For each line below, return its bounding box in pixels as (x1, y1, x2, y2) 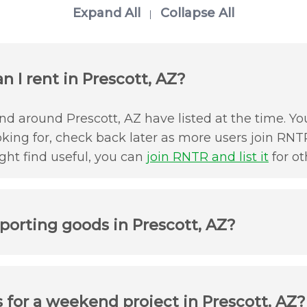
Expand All (73, 5, 140, 21)
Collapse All (160, 5, 234, 21)
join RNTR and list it (147, 149, 269, 164)
